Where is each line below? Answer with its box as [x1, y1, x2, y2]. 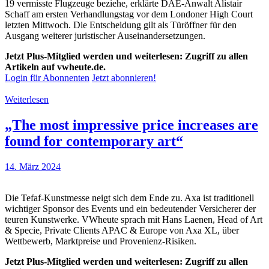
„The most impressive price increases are [5, 116, 258, 133]
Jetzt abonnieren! [92, 73, 156, 83]
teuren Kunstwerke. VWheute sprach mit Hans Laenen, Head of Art [5, 214, 262, 225]
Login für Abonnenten [5, 73, 89, 83]
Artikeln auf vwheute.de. [5, 62, 106, 72]
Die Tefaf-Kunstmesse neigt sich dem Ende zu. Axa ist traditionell [5, 192, 254, 203]
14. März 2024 [5, 161, 61, 172]
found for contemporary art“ [5, 133, 183, 149]
